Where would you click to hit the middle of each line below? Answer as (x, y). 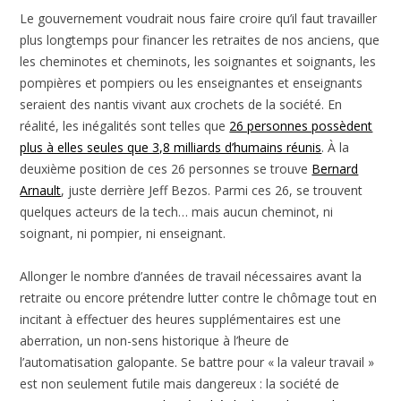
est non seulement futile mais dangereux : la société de (180, 383)
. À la (336, 147)
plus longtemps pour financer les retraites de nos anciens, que (200, 39)
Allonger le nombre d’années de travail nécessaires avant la (191, 276)
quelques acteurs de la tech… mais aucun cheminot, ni (177, 211)
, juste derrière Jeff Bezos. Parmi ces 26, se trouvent (212, 190)
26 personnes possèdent (301, 125)
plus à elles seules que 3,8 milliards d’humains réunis (171, 147)
